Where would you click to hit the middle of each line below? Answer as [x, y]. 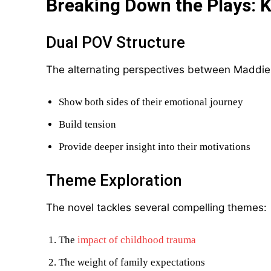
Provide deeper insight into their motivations [155, 147]
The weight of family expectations [132, 262]
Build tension [87, 124]
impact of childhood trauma [137, 240]
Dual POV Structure [116, 42]
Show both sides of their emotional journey [151, 102]
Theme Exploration [114, 180]
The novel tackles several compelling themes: [156, 207]
